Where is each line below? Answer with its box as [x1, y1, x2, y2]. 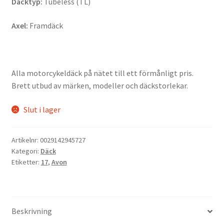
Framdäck [27, 20, 63, 30]
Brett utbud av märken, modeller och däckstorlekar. [11, 80, 188, 91]
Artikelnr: [11, 135, 40, 145]
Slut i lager [23, 104, 61, 114]
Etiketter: [11, 157, 41, 167]
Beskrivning [11, 206, 52, 216]
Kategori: [11, 146, 40, 156]
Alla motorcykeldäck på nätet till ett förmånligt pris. [11, 68, 193, 78]
